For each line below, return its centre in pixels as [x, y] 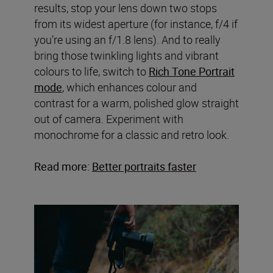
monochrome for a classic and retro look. [133, 134]
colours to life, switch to [91, 71]
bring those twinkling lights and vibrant [126, 55]
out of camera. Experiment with [109, 119]
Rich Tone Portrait [192, 71]
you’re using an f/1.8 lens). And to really [127, 39]
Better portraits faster [144, 166]
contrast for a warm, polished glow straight [136, 103]
